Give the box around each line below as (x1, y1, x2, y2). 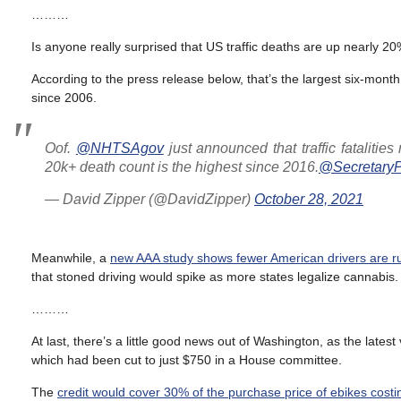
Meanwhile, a (31, 251, 110, 265)
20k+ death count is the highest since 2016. (45, 159, 319, 175)
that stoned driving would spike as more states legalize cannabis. (31, 269, 398, 284)
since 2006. (31, 90, 97, 105)
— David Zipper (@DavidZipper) (45, 192, 254, 207)
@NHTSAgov (75, 141, 164, 156)
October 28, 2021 (254, 192, 363, 207)
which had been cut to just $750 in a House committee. (31, 353, 342, 367)
